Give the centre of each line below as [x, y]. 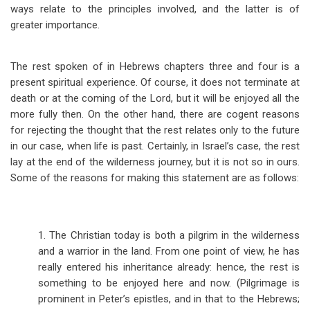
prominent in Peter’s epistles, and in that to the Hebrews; [169, 299]
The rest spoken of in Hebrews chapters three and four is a [155, 66]
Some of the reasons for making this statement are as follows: [155, 178]
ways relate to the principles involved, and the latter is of [155, 9]
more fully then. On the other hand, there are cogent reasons [155, 114]
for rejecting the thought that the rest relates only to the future [155, 130]
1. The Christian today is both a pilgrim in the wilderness [169, 235]
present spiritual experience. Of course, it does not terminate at [155, 82]
